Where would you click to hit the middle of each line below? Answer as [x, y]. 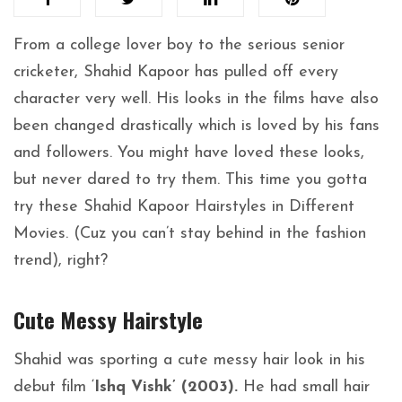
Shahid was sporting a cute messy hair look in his [189, 360]
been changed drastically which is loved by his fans [197, 126]
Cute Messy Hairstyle [108, 319]
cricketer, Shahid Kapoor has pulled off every [176, 72]
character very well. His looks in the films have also [196, 99]
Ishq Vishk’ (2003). [166, 387]
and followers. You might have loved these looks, [189, 153]
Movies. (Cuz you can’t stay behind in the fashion [190, 233]
